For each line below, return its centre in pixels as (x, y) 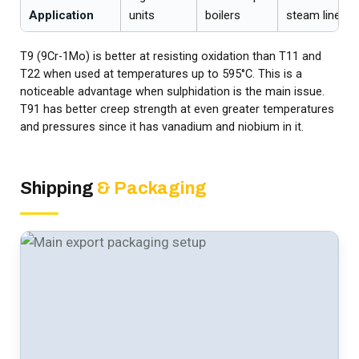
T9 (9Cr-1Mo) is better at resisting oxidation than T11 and (171, 57)
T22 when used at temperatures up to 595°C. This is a (161, 75)
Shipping (58, 189)
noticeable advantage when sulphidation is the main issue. (172, 92)
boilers (223, 16)
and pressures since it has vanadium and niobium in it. (162, 127)
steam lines (317, 16)
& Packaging (152, 189)
